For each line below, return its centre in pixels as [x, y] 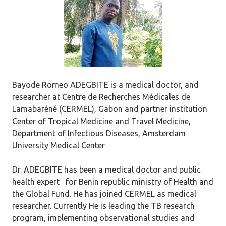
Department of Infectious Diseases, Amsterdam [99, 133]
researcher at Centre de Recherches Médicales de [101, 97]
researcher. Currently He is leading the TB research [103, 206]
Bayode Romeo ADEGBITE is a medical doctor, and [105, 85]
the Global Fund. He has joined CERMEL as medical [104, 194]
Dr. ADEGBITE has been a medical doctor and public [106, 169]
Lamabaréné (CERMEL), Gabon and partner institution [110, 109]
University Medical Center [59, 145]
